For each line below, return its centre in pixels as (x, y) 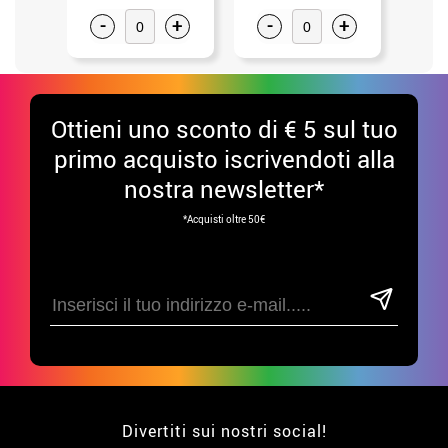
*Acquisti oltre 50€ (224, 219)
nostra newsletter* (224, 189)
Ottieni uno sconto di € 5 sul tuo (224, 129)
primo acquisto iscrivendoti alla (224, 159)
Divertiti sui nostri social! (224, 431)
